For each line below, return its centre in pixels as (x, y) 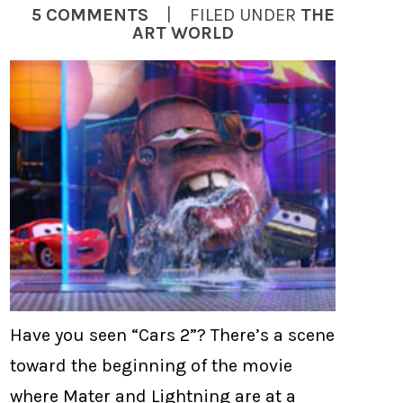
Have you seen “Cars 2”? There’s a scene (173, 335)
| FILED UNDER (224, 14)
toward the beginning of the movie (152, 365)
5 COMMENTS (90, 14)
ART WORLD (183, 32)
